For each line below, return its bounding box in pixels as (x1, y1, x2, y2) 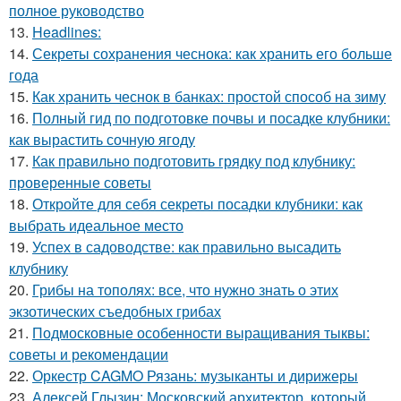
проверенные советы (9, 172, 151, 192)
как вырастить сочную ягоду (9, 129, 195, 149)
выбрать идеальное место (9, 215, 183, 235)
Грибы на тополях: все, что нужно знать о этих (32, 279, 338, 300)
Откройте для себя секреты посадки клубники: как (32, 193, 363, 214)
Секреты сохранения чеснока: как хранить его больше (32, 43, 392, 64)
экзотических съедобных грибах (9, 301, 221, 321)
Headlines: (32, 21, 101, 42)
